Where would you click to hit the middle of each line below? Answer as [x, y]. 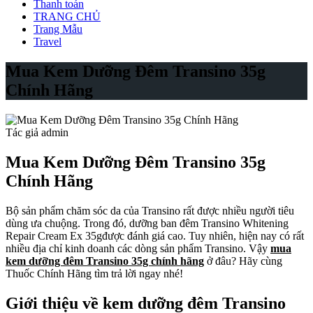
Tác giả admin [37, 132]
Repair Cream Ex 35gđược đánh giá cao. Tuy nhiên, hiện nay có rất [155, 235]
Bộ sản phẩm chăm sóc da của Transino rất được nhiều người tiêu [150, 210]
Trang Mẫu [58, 29]
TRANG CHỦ [67, 16]
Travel [48, 42]
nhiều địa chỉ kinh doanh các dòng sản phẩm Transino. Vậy [138, 248]
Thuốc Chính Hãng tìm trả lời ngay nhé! [94, 273]
